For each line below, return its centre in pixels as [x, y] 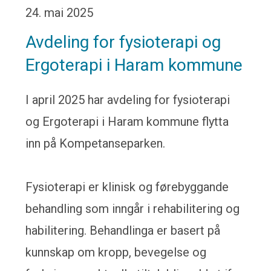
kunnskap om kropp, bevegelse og [116, 252]
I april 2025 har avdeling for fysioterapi [128, 100]
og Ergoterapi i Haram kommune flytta [127, 122]
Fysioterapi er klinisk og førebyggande [127, 187]
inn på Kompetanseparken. [96, 143]
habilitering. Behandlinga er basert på [123, 230]
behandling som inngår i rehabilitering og [133, 209]
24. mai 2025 [60, 13]
